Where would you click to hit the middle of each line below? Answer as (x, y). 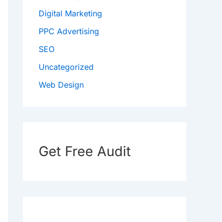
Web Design (61, 85)
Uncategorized (66, 67)
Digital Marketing (70, 14)
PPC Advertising (69, 31)
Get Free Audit (85, 152)
